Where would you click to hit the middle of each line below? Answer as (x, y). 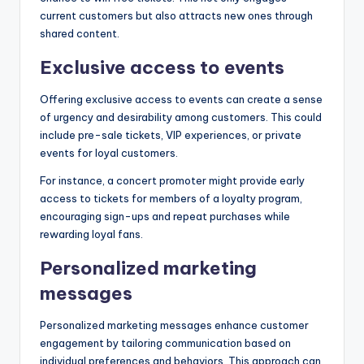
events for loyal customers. (109, 153)
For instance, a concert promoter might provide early (172, 181)
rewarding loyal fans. (91, 234)
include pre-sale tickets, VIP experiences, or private (171, 135)
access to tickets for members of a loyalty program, (171, 199)
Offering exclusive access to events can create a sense (181, 100)
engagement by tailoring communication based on (165, 343)
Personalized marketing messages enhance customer (174, 325)
